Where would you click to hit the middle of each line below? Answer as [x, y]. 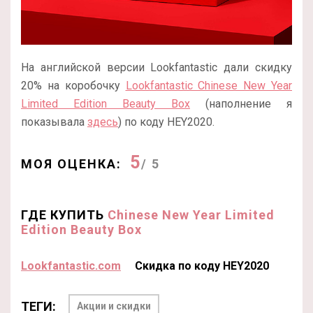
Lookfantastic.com [71, 266]
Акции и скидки [114, 306]
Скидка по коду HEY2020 [202, 266]
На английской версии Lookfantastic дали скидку [156, 67]
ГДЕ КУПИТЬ [64, 215]
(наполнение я [241, 104]
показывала [54, 122]
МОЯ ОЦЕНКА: [71, 164]
